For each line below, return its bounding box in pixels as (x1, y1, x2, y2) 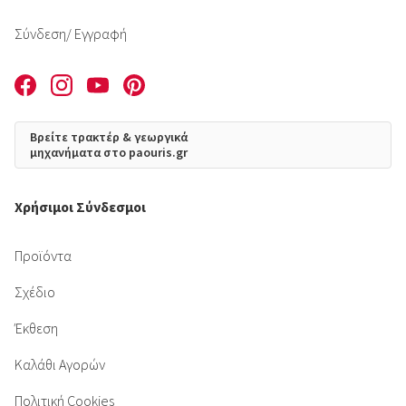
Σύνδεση (14, 24, 66, 43)
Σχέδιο (14, 282, 55, 301)
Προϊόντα (14, 246, 72, 265)
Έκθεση (14, 318, 58, 337)
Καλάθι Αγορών (14, 354, 105, 373)
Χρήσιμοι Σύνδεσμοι (14, 197, 146, 216)
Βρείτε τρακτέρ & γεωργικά (30, 128, 188, 145)
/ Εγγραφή (66, 24, 127, 43)
